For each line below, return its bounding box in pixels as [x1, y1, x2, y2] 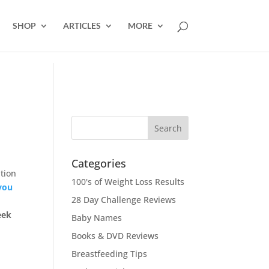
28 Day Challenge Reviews [71, 194, 177, 205]
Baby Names [71, 212, 122, 223]
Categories [71, 156, 127, 171]
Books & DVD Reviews [71, 230, 159, 241]
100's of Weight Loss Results [71, 176, 185, 187]
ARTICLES [62, 20, 101, 31]
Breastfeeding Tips [71, 248, 148, 259]
